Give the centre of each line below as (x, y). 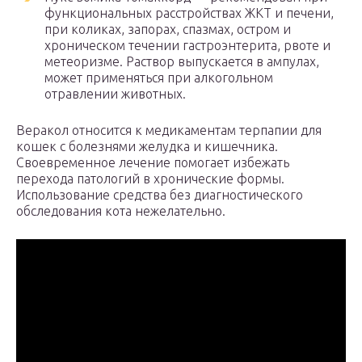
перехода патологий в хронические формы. (150, 179)
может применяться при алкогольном (159, 78)
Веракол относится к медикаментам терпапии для (169, 130)
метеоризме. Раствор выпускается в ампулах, (182, 61)
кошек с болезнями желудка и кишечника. (147, 146)
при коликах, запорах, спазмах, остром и (168, 29)
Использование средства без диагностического (160, 195)
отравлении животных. (115, 94)
